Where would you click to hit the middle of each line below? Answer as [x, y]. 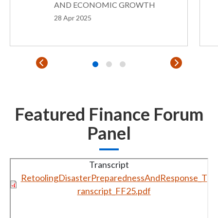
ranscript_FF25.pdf [114, 191]
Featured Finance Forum [109, 114]
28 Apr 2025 [73, 18]
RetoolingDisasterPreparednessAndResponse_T [114, 178]
